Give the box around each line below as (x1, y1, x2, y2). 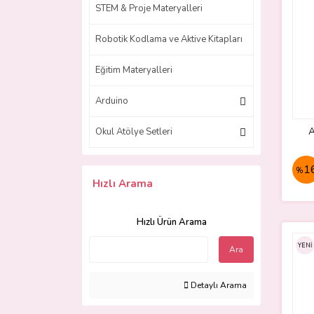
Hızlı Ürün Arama (136, 216, 207, 228)
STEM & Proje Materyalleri (95, 2, 203, 15)
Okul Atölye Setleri (95, 125, 172, 138)
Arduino (95, 95, 128, 107)
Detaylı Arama (189, 280, 247, 291)
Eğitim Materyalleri (95, 64, 172, 76)
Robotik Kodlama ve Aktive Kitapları (95, 33, 243, 46)
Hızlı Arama (93, 177, 153, 191)
